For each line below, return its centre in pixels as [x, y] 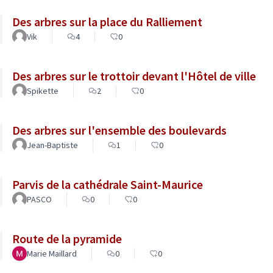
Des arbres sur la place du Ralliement [107, 22]
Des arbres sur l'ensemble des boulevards [119, 130]
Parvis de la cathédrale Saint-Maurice [108, 184]
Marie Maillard [52, 253]
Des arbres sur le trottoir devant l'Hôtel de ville [134, 76]
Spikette [43, 91]
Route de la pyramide [67, 239]
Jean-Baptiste [52, 145]
